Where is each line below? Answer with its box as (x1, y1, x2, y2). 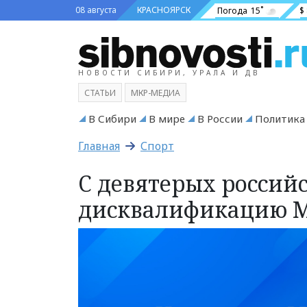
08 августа (75, 4, 116, 16)
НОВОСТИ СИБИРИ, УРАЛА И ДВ (78, 67, 260, 77)
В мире (149, 111, 185, 125)
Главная (78, 138, 120, 153)
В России (197, 111, 243, 125)
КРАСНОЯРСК (137, 4, 191, 16)
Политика (255, 111, 305, 125)
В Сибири (88, 111, 136, 125)
